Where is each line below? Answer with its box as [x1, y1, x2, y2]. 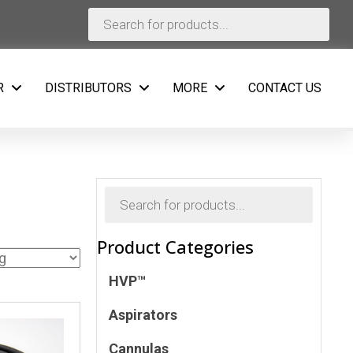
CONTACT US [248, 80, 321, 96]
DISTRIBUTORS [45, 80, 132, 96]
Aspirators [109, 307, 178, 324]
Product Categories [97, 235, 255, 259]
